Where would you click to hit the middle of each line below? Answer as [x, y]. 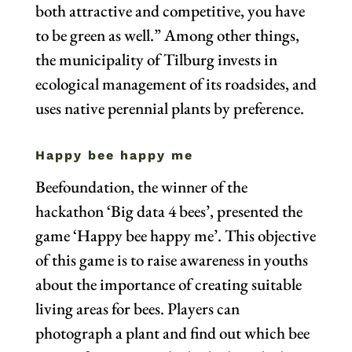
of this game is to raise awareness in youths [171, 260]
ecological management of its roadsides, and [176, 84]
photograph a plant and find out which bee [172, 333]
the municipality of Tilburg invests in [156, 60]
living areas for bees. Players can [137, 309]
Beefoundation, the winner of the [141, 187]
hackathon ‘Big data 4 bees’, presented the [169, 211]
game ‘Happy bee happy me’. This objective [175, 236]
